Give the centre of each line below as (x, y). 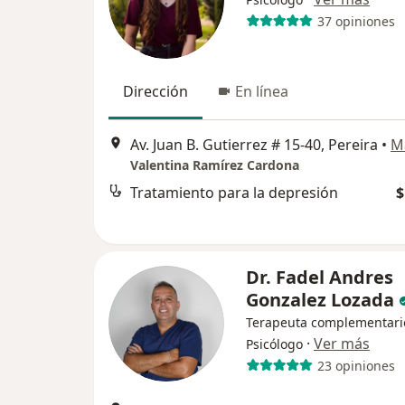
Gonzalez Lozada (320, 300)
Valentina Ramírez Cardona (215, 165)
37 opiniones (356, 21)
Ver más (342, 344)
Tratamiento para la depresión (234, 193)
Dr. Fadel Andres (320, 277)
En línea (262, 91)
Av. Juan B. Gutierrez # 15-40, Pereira (254, 145)
